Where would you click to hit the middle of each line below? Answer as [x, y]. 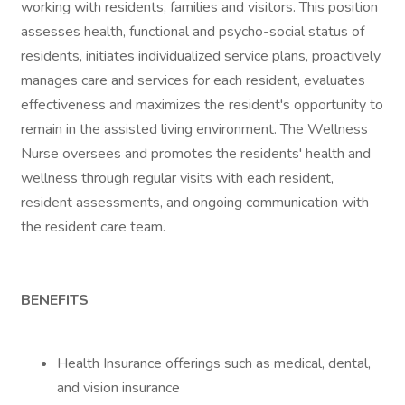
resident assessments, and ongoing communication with [195, 202]
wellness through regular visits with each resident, [177, 178]
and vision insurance [118, 388]
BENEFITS [55, 300]
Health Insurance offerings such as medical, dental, [214, 363]
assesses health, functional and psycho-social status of [193, 32]
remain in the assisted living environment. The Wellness [194, 129]
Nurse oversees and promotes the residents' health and [196, 154]
